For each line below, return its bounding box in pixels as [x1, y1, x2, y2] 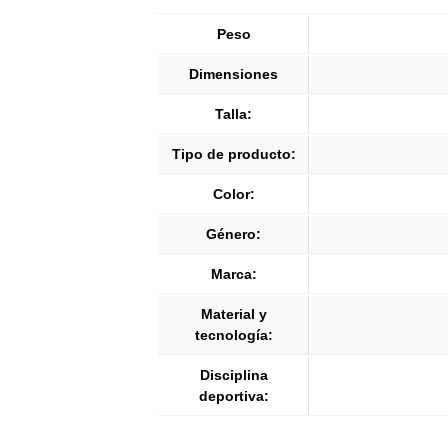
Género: [206, 226, 261, 243]
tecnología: [194, 327, 273, 344]
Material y [200, 306, 267, 323]
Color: [212, 186, 255, 203]
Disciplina [199, 367, 268, 384]
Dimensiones [189, 66, 278, 83]
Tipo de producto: [171, 146, 296, 163]
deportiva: [198, 388, 269, 405]
